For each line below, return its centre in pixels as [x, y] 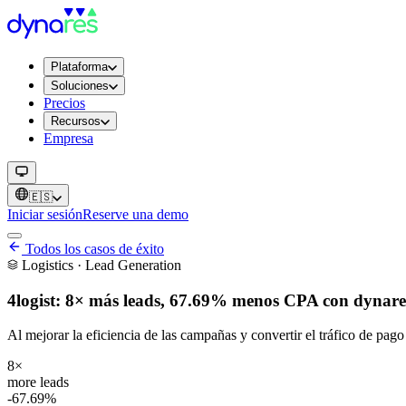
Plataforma [79, 67]
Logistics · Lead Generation [100, 265]
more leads [38, 382]
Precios [64, 103]
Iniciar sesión [45, 214]
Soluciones [80, 86]
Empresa [68, 138]
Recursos [76, 121]
